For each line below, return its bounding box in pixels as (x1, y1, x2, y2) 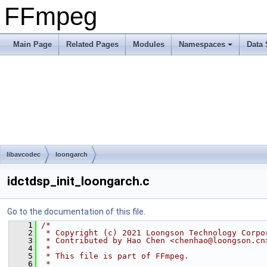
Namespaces (179, 40, 225, 49)
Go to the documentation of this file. (7, 207, 145, 216)
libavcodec (7, 151, 41, 158)
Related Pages (66, 40, 119, 49)
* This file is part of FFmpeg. (41, 252, 189, 260)
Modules (133, 40, 164, 49)
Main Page (13, 40, 52, 49)
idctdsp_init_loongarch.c (7, 174, 150, 188)
